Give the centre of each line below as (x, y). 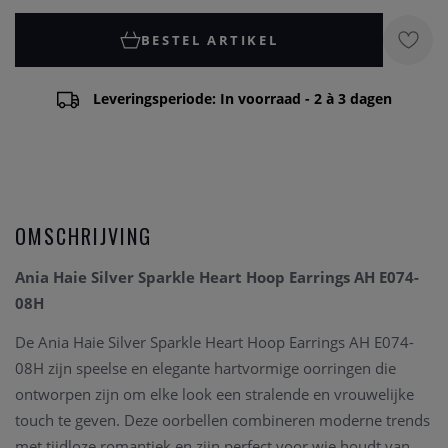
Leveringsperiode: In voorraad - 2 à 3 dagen (242, 98)
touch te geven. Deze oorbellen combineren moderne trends (222, 420)
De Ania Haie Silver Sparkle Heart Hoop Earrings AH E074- (214, 342)
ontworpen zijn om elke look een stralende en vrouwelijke (214, 394)
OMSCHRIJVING (83, 236)
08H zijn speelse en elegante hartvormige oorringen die (205, 368)
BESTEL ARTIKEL (209, 39)
